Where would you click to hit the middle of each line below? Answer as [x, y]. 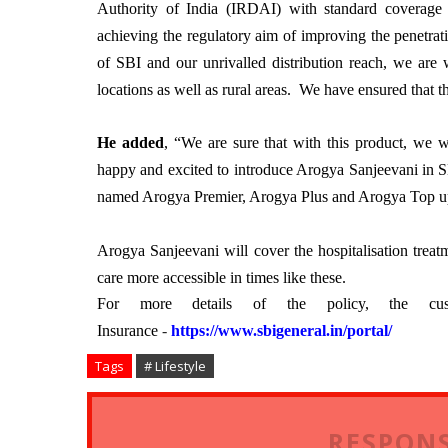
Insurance [129, 330]
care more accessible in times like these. [221, 277]
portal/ [369, 330]
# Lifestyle [175, 365]
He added [130, 142]
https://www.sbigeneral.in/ [259, 330]
